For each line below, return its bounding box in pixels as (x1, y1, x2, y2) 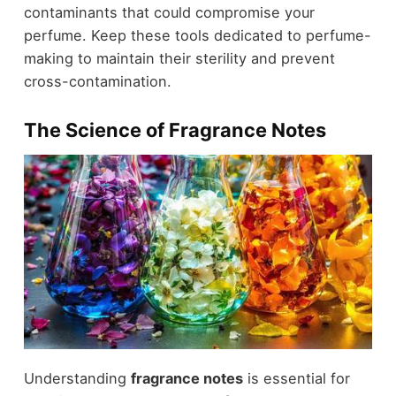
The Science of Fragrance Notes (23, 118, 326, 142)
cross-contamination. (23, 72, 171, 91)
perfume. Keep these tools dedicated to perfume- (23, 27, 371, 45)
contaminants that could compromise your (23, 4, 315, 22)
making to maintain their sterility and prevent (23, 49, 335, 68)
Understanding (23, 369, 131, 387)
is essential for (242, 369, 350, 387)
